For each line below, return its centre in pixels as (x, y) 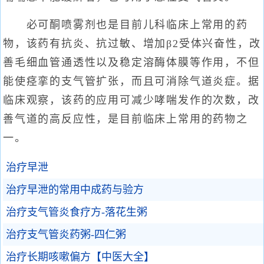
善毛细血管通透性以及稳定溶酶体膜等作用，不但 (131, 62)
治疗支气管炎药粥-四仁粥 (66, 235)
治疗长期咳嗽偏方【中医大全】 (80, 257)
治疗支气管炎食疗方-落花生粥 (77, 212)
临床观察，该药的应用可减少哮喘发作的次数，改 (131, 100)
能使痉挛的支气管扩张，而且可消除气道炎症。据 (131, 81)
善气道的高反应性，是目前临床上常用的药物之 (126, 119)
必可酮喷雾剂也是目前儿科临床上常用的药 (126, 25)
